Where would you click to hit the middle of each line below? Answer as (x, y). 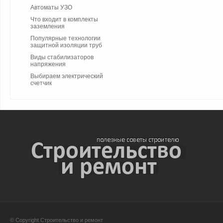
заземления (48, 26)
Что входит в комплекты (64, 19)
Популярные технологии (65, 38)
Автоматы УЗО (51, 7)
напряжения (48, 64)
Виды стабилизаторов (62, 57)
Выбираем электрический (67, 76)
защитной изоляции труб (66, 45)
